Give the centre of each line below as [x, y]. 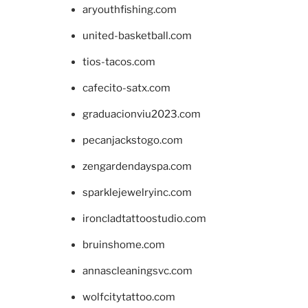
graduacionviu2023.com [142, 114]
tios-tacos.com [119, 62]
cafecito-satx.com [126, 88]
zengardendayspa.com [137, 166]
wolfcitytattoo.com [129, 297]
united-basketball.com [137, 35]
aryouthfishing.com [130, 9]
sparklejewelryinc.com [137, 192]
